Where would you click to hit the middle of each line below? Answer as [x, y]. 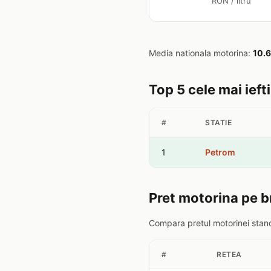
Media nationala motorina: [201, 53]
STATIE [218, 122]
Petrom [220, 152]
